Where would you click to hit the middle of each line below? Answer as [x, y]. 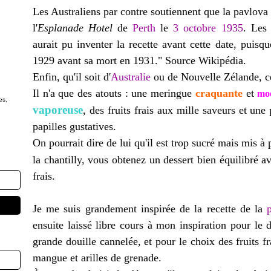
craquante [217, 93]
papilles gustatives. [74, 126]
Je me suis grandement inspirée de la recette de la [150, 209]
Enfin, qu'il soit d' [72, 77]
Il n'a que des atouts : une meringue [113, 93]
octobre [200, 28]
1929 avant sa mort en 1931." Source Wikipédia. [139, 60]
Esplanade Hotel [75, 28]
